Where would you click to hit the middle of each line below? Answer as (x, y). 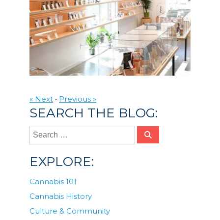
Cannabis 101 (53, 182)
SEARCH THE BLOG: (94, 113)
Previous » (78, 99)
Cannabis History (61, 196)
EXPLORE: (62, 162)
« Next (41, 99)
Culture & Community (70, 211)
